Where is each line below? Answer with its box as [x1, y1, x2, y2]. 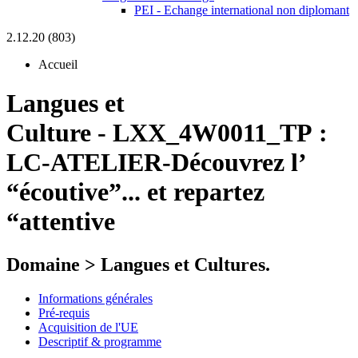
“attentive [6, 207, 115, 237]
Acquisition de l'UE [38, 320, 138, 334]
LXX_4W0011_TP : [113, 118, 328, 148]
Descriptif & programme [38, 334, 161, 348]
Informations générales [38, 291, 153, 305]
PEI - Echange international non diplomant [134, 3, 349, 17]
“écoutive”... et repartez [6, 177, 265, 207]
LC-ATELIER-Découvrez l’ [6, 148, 305, 177]
